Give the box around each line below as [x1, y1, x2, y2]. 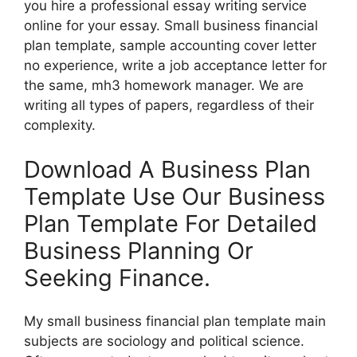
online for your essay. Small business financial [24, 18, 318, 34]
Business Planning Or [24, 236, 253, 265]
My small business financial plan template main [24, 313, 326, 330]
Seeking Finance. [24, 263, 210, 292]
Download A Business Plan [24, 155, 311, 183]
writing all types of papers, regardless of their [24, 97, 314, 114]
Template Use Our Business [24, 182, 325, 210]
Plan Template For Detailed [24, 209, 317, 237]
